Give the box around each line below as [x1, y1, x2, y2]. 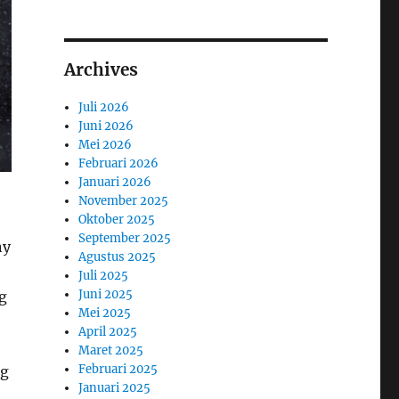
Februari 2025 [78, 361, 159, 377]
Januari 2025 [78, 379, 151, 395]
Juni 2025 [78, 286, 134, 302]
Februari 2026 [78, 155, 159, 171]
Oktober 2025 [78, 211, 156, 227]
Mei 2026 [78, 136, 133, 152]
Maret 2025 [78, 342, 144, 358]
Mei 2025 [78, 305, 132, 321]
